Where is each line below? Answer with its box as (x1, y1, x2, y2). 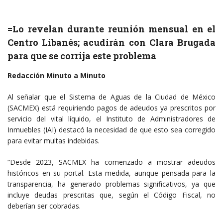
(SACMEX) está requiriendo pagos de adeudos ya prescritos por (7, 103, 216, 112)
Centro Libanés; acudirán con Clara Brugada (7, 36, 216, 48)
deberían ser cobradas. (7, 201, 81, 211)
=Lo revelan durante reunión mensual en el (7, 22, 216, 35)
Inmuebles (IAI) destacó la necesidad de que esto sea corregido (7, 124, 216, 134)
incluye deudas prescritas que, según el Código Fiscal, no (7, 190, 216, 200)
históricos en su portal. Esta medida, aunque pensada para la (7, 168, 216, 178)
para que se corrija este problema (7, 49, 156, 62)
